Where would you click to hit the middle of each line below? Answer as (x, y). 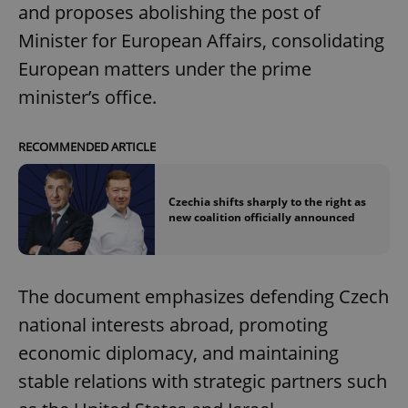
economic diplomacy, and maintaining (178, 353)
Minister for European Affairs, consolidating (201, 40)
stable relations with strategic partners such (203, 382)
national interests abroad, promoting (173, 325)
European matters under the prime (165, 68)
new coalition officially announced (262, 217)
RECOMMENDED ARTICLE (87, 146)
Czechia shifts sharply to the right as (267, 201)
